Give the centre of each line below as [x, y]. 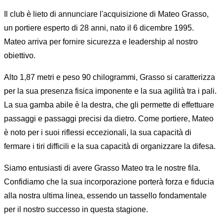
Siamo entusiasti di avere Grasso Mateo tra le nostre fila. [102, 168]
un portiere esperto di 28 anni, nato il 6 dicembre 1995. [99, 28]
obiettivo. [20, 56]
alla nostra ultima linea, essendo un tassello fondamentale [105, 196]
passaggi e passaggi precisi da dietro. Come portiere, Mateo [109, 119]
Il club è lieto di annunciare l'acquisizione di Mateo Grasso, [106, 14]
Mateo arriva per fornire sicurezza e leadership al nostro [101, 42]
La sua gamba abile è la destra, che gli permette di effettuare [109, 105]
